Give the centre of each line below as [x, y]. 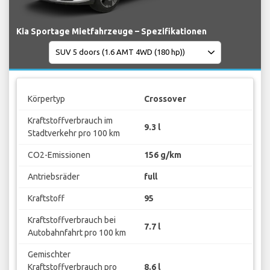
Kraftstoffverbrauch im [70, 121]
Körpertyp [46, 99]
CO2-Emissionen [59, 155]
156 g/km [163, 155]
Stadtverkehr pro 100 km [74, 133]
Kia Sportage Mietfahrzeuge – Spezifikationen [111, 31]
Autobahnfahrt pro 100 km [77, 233]
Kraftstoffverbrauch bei [71, 220]
